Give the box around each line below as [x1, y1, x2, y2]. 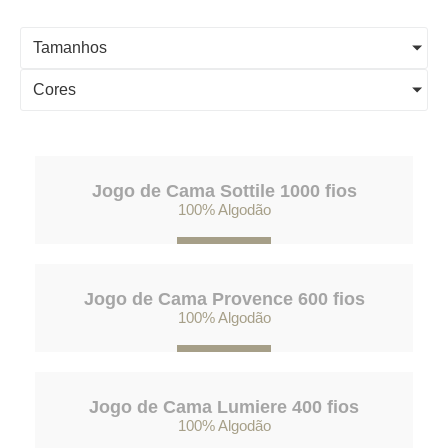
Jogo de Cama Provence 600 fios [83, 289, 365, 310]
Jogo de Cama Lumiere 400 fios [89, 397, 359, 418]
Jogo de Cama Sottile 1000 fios [91, 181, 357, 201]
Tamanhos [33, 39, 107, 56]
